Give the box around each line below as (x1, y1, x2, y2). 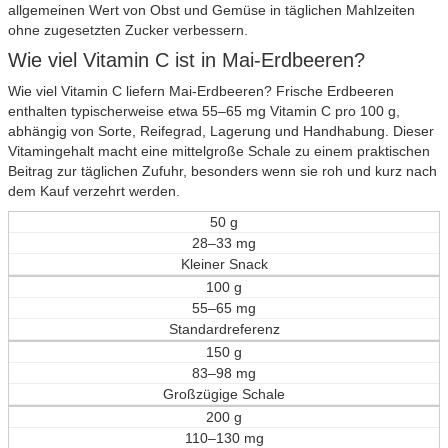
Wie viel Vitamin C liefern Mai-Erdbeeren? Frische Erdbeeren (8, 82, 394, 99)
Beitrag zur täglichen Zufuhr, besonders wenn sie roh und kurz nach (8, 162, 437, 179)
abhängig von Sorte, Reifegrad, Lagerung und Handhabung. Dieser (8, 122, 434, 139)
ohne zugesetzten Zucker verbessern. (8, 21, 248, 38)
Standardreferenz (168, 320, 280, 337)
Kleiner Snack (180, 255, 268, 272)
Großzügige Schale (163, 385, 285, 402)
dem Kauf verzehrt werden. (8, 182, 180, 199)
